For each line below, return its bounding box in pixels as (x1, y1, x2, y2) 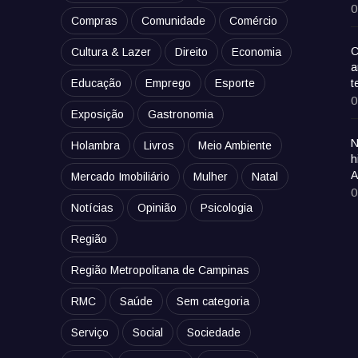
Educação (71, 77, 122, 90)
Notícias (71, 201, 114, 215)
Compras (71, 14, 118, 28)
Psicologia (201, 201, 253, 215)
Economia (232, 46, 282, 59)
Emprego (145, 77, 192, 90)
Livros (144, 139, 175, 153)
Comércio (229, 14, 278, 28)
